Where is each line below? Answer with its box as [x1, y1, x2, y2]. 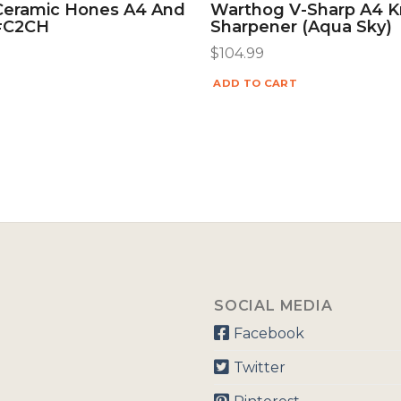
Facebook [233, 324, 304, 342]
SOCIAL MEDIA [214, 296, 333, 314]
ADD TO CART [213, 77, 297, 90]
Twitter [233, 358, 286, 376]
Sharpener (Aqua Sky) [210, 17, 393, 38]
